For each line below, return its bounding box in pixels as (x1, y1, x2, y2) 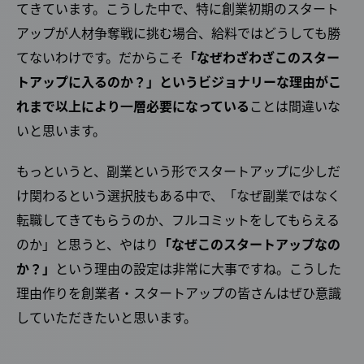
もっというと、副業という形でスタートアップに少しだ (16, 160, 340, 180)
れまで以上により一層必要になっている (16, 95, 249, 115)
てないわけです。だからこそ (16, 46, 184, 67)
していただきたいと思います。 (16, 306, 197, 327)
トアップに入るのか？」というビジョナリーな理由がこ (16, 71, 341, 91)
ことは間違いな (249, 95, 340, 115)
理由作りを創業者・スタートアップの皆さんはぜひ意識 (16, 282, 341, 302)
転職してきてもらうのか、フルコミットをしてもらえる (16, 209, 340, 229)
